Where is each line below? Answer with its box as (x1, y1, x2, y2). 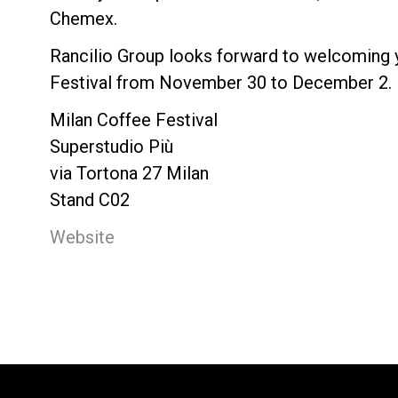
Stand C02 (49, 188, 130, 211)
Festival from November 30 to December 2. (49, 71, 392, 93)
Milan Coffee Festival (49, 108, 218, 131)
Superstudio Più (49, 135, 173, 157)
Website (49, 226, 115, 248)
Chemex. (49, 7, 122, 29)
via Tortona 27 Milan (49, 162, 209, 184)
